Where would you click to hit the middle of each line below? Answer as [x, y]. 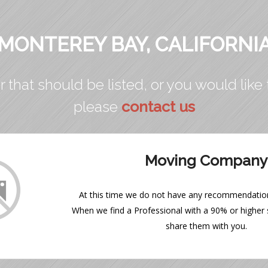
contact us [158, 106]
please [97, 106]
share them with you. [206, 226]
